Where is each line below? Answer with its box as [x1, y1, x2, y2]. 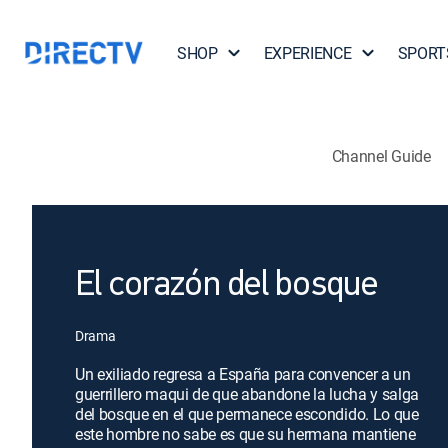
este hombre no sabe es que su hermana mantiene [75, 423, 416, 445]
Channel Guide [331, 144, 431, 167]
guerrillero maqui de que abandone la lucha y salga [75, 383, 419, 405]
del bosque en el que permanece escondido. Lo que [75, 403, 419, 425]
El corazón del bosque [75, 268, 377, 304]
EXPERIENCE [263, 42, 352, 64]
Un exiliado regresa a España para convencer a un [75, 363, 411, 385]
